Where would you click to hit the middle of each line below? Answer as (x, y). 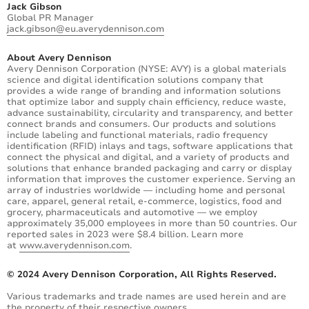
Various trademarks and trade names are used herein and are (147, 297)
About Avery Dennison (59, 58)
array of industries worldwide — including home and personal (146, 191)
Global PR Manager (50, 18)
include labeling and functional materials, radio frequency (137, 136)
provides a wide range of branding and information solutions (144, 91)
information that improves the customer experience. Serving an (151, 180)
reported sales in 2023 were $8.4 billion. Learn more (125, 235)
